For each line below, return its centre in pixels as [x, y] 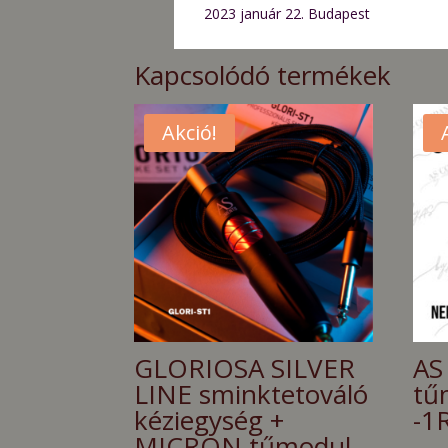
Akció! [190, 132]
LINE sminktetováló [251, 394]
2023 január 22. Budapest [287, 13]
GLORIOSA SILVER [245, 368]
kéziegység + [209, 420]
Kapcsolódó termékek [263, 74]
